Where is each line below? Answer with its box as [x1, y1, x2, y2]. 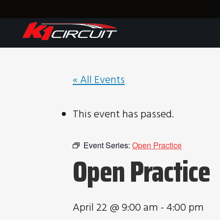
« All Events [73, 72, 125, 89]
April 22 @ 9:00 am [73, 199, 158, 217]
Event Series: [83, 139, 132, 151]
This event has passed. [73, 106, 174, 123]
